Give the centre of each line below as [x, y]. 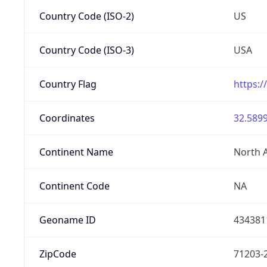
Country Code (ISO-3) [86, 50]
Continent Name [76, 152]
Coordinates [67, 118]
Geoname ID [67, 220]
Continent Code [74, 186]
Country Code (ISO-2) [86, 16]
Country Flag [68, 84]
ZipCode [58, 254]
